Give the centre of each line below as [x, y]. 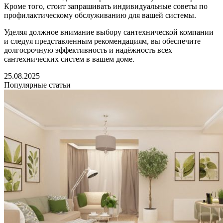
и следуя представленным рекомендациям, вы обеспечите [102, 41]
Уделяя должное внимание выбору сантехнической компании [109, 32]
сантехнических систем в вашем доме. [69, 59]
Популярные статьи [37, 85]
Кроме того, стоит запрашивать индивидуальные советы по [106, 6]
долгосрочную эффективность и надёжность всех [88, 50]
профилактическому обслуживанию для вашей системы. [100, 15]
